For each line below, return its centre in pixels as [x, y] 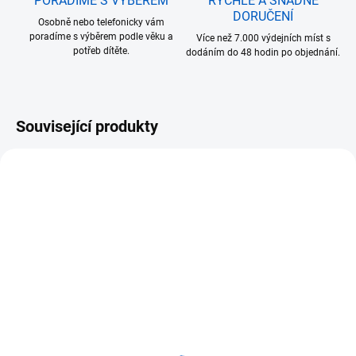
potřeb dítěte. [101, 51]
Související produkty [87, 127]
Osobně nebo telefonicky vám [101, 23]
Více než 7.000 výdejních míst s [263, 39]
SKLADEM [46, 322]
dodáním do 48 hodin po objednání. [263, 53]
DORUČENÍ [263, 17]
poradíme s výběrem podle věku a [101, 37]
